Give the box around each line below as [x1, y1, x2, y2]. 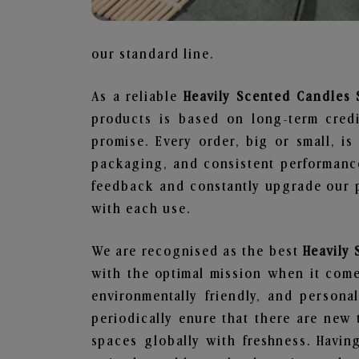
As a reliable [91, 90, 184, 104]
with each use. [91, 202, 191, 216]
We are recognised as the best [91, 244, 303, 259]
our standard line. [91, 47, 214, 62]
